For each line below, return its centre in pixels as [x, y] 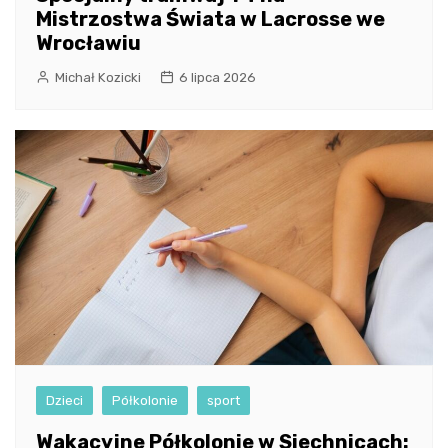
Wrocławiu [88, 43]
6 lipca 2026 [217, 78]
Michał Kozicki [98, 78]
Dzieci [64, 401]
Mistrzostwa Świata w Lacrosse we [210, 19]
